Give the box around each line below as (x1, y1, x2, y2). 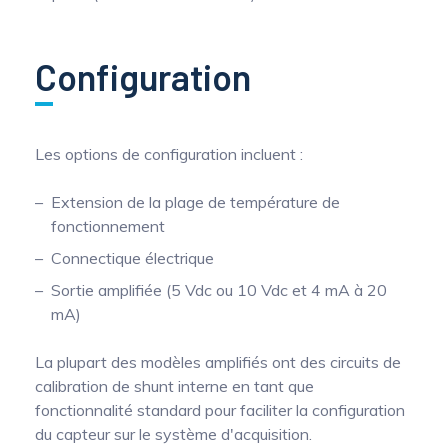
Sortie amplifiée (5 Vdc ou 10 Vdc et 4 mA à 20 (51, 280, 387, 300)
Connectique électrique (51, 248, 214, 268)
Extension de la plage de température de (51, 192, 340, 212)
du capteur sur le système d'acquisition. (35, 424, 312, 444)
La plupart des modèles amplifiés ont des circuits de (35, 352, 401, 372)
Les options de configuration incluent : (35, 144, 303, 164)
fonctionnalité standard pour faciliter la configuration (35, 400, 405, 420)
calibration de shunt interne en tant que (35, 376, 314, 396)
